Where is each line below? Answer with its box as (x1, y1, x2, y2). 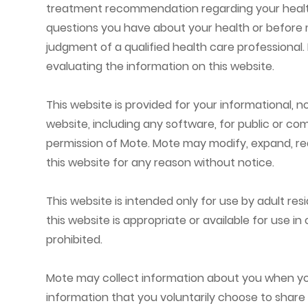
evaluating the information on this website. (46, 58, 275, 75)
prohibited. (46, 232, 103, 248)
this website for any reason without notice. (46, 155, 275, 171)
